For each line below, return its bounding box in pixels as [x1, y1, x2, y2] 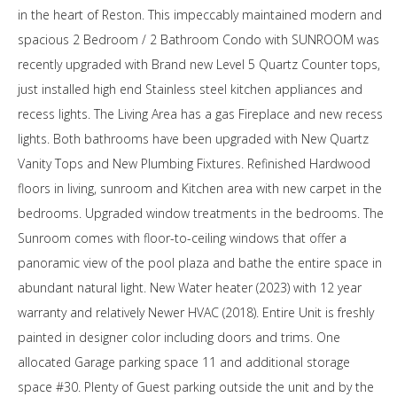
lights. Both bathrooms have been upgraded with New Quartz [18, 130, 369, 147]
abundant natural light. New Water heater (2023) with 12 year [18, 279, 362, 296]
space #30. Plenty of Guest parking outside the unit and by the [18, 378, 374, 395]
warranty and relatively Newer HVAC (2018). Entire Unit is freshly [18, 304, 374, 321]
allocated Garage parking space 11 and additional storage [18, 354, 350, 370]
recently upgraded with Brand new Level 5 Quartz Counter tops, [18, 56, 380, 73]
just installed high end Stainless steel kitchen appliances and [18, 81, 362, 97]
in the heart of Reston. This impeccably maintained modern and [18, 6, 382, 23]
